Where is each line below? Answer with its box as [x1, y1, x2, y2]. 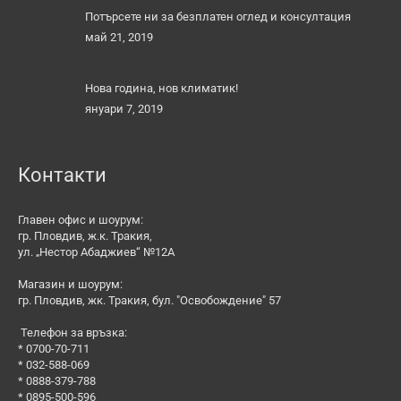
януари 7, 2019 [85, 101, 163, 115]
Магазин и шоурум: [18, 277, 123, 291]
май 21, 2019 [85, 30, 153, 44]
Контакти [18, 163, 107, 186]
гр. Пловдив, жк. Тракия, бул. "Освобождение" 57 [18, 293, 281, 307]
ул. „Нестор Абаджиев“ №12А [18, 244, 175, 259]
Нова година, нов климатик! [85, 81, 238, 95]
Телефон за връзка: [18, 325, 127, 339]
